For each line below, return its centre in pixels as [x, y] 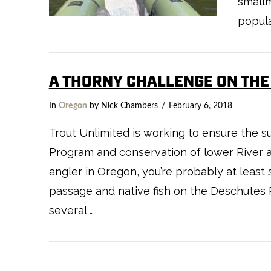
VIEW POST [132, 179]
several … [71, 211]
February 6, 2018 [200, 106]
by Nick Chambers [122, 106]
